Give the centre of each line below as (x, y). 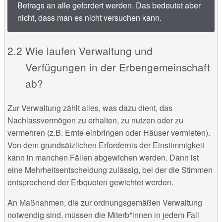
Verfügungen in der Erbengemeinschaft (117, 67)
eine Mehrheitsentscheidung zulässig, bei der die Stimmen (110, 170)
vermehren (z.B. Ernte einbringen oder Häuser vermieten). (109, 133)
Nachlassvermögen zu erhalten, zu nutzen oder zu (95, 120)
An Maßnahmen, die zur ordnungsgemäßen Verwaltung (105, 203)
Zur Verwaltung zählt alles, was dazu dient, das (90, 108)
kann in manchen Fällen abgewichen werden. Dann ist (103, 158)
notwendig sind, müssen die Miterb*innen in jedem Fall (103, 215)
